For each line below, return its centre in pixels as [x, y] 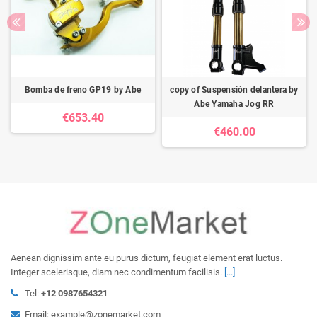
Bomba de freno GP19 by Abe [83, 90]
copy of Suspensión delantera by [234, 90]
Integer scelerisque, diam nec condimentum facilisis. [117, 272]
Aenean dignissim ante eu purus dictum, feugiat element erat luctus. [146, 258]
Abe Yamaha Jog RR [234, 104]
